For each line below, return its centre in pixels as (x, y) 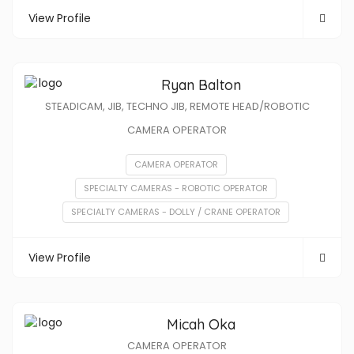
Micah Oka (201, 324)
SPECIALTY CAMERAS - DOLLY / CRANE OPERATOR (176, 212)
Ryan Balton (201, 85)
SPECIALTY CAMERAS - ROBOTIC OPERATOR (176, 188)
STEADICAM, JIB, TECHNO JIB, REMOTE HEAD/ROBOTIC (177, 106)
